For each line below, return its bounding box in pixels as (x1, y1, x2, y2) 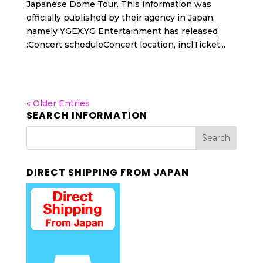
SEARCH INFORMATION (26, 109, 147, 122)
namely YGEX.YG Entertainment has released (26, 26, 218, 36)
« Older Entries (26, 98, 90, 109)
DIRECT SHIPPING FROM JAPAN (26, 166, 189, 179)
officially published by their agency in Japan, (26, 12, 215, 23)
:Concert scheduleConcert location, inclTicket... (26, 39, 225, 50)
